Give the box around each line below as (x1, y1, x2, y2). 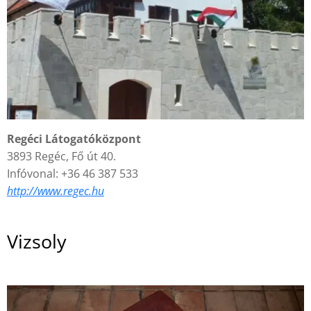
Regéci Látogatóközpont (7, 131, 141, 147)
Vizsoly (7, 228, 67, 255)
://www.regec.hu (26, 183, 104, 199)
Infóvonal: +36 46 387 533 (7, 166, 138, 182)
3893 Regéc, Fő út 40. (7, 149, 116, 165)
